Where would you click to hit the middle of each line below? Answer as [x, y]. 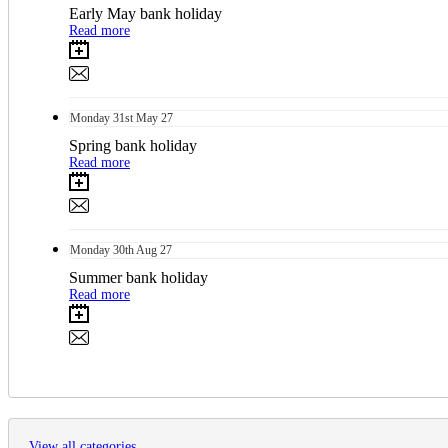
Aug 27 [153, 249]
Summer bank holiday [138, 277]
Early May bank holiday [145, 13]
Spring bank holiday [133, 145]
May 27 [153, 117]
